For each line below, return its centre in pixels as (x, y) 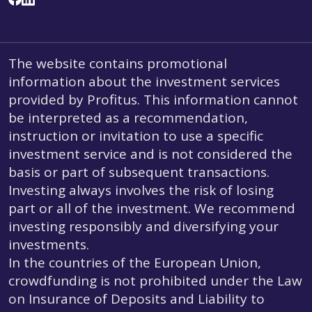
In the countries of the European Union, (135, 263)
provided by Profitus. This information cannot (153, 100)
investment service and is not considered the (150, 154)
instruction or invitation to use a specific (136, 136)
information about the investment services (144, 82)
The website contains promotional (118, 64)
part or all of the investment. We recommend (152, 209)
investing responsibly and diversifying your (143, 227)
